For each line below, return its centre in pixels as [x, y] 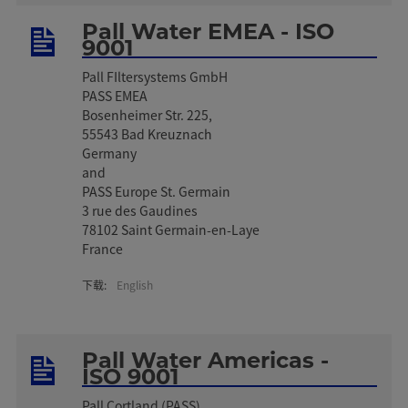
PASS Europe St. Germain [158, 191]
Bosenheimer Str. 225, [148, 114]
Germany [110, 153]
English [135, 284]
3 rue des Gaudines [140, 210]
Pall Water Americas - [206, 360]
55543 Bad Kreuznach [148, 133]
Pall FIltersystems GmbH [155, 76]
